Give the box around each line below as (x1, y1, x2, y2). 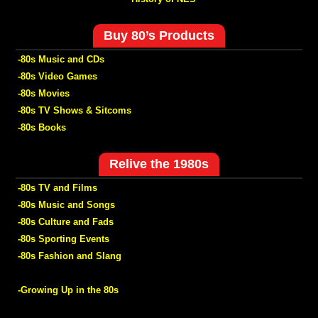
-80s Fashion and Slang (17, 251, 121, 261)
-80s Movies (17, 88, 70, 99)
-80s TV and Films (17, 182, 97, 193)
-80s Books (17, 122, 66, 133)
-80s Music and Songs (17, 199, 115, 210)
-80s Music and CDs (17, 54, 104, 65)
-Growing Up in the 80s (17, 285, 119, 295)
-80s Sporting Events (17, 234, 109, 244)
